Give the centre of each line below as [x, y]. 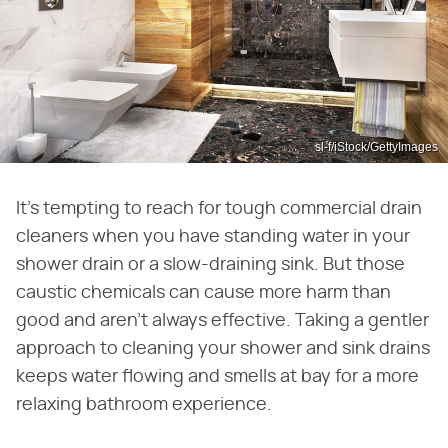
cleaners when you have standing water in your [213, 236]
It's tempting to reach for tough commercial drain [219, 208]
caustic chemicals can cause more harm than [203, 292]
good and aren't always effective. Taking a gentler [222, 320]
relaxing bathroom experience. [144, 404]
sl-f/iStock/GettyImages [376, 146]
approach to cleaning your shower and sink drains [223, 348]
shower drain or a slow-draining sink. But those [210, 264]
